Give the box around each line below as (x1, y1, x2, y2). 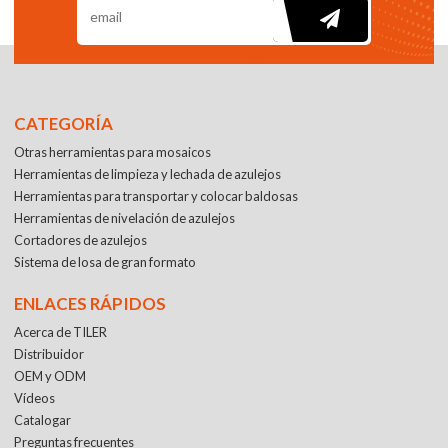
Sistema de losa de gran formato (14, 254, 197, 271)
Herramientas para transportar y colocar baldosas (14, 188, 299, 205)
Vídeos (14, 390, 56, 407)
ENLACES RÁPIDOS (14, 293, 167, 315)
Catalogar (14, 412, 72, 429)
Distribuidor (14, 346, 85, 363)
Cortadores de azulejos (14, 232, 148, 249)
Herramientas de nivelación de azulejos (14, 210, 236, 227)
